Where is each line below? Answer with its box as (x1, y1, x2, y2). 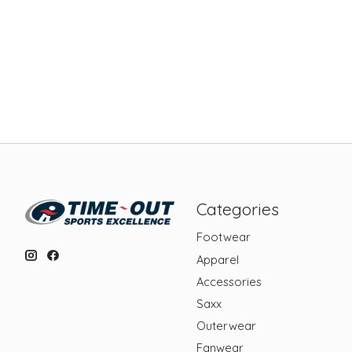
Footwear (196, 229, 251, 245)
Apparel (196, 251, 239, 267)
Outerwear (196, 318, 256, 334)
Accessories (196, 273, 262, 289)
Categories (196, 199, 279, 220)
